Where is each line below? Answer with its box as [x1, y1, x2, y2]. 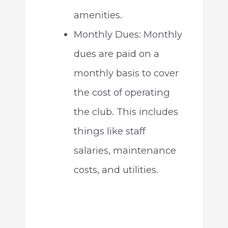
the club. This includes [73, 105, 178, 118]
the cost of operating [73, 86, 170, 98]
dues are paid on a [73, 47, 159, 60]
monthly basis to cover [73, 67, 179, 79]
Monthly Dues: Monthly [73, 28, 182, 40]
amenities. [73, 9, 122, 21]
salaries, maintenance [73, 144, 176, 156]
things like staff [73, 125, 146, 137]
